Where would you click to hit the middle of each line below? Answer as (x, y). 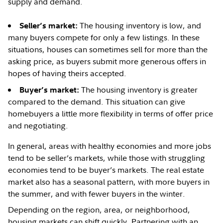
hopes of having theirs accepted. (67, 73)
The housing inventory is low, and (140, 25)
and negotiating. (38, 125)
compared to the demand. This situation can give (97, 102)
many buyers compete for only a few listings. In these (104, 37)
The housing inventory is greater (139, 90)
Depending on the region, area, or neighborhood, (99, 210)
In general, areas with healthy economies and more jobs (110, 146)
